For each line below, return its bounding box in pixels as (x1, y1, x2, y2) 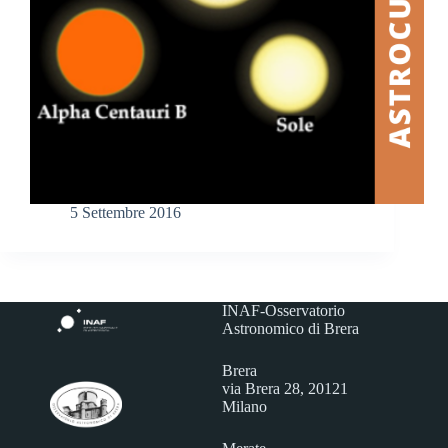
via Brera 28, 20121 (222, 380, 349, 398)
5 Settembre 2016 (70, 204, 181, 222)
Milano (222, 398, 268, 416)
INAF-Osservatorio (222, 302, 346, 320)
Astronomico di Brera (222, 320, 360, 338)
